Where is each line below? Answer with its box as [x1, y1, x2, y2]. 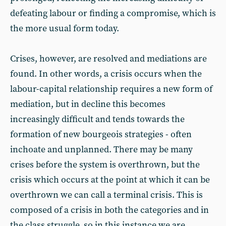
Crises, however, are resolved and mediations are [10, 53, 207, 65]
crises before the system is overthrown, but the [10, 159, 200, 171]
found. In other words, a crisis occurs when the [10, 68, 202, 80]
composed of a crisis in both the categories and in [10, 204, 209, 216]
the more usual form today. [10, 23, 119, 34]
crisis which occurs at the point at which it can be [10, 174, 210, 186]
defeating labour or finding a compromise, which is [10, 8, 216, 19]
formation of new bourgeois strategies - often [10, 129, 192, 140]
